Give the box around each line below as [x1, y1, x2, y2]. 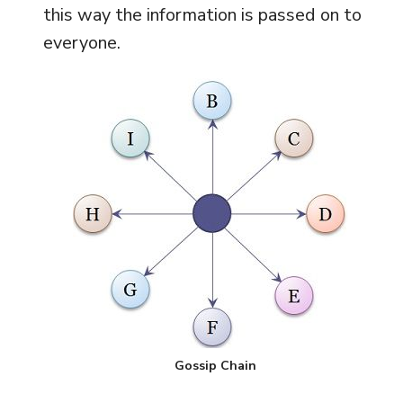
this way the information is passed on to [42, 3, 362, 28]
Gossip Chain [174, 357, 256, 375]
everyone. [42, 31, 121, 56]
